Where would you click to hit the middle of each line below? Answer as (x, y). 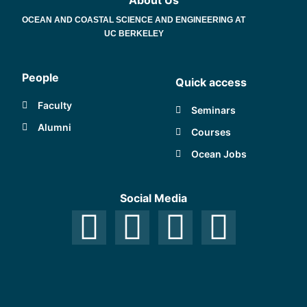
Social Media (153, 198)
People (40, 78)
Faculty (54, 106)
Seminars (213, 110)
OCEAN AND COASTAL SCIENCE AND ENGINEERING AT (134, 20)
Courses (211, 132)
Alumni (54, 127)
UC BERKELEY (134, 34)
